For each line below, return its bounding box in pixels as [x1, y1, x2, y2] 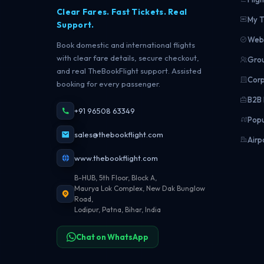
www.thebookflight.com [74, 153, 158, 163]
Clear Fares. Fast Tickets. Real [57, 6, 187, 17]
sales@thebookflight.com [74, 130, 163, 139]
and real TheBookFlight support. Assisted [57, 66, 202, 75]
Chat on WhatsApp [76, 232, 148, 242]
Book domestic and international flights [57, 40, 195, 49]
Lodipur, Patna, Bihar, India [74, 205, 161, 214]
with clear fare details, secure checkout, [57, 53, 199, 62]
